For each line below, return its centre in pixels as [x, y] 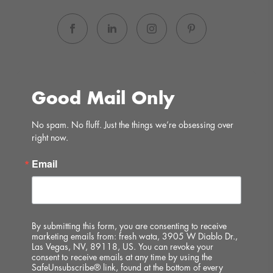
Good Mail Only [103, 99]
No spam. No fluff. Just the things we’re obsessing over [133, 125]
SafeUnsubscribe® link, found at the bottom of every [128, 268]
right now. [50, 138]
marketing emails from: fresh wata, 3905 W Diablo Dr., [135, 236]
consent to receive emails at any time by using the [122, 257]
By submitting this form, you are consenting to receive [129, 226]
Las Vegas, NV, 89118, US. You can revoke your [123, 247]
